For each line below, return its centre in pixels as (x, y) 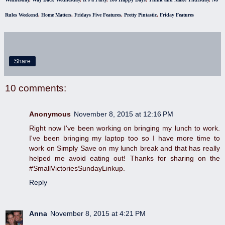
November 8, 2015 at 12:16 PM (124, 114)
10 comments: (36, 88)
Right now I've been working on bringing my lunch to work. (125, 128)
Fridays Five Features (98, 15)
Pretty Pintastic (140, 15)
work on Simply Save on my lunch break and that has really (125, 148)
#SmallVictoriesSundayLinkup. (77, 168)
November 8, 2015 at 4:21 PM (98, 214)
